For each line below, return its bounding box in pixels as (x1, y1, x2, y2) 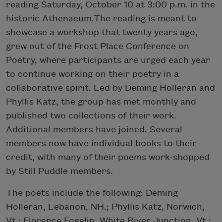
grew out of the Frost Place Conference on (6, 41, 189, 51)
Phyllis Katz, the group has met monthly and (6, 97, 196, 107)
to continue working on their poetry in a (6, 69, 179, 79)
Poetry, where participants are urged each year (6, 55, 210, 65)
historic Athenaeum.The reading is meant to (6, 13, 197, 23)
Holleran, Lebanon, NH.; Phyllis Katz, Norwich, (6, 202, 205, 212)
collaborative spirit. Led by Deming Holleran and (6, 83, 215, 93)
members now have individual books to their (6, 138, 197, 148)
